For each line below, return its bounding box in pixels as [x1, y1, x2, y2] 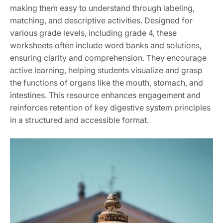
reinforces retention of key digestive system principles [10, 103, 211, 113]
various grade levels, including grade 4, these [10, 28, 177, 38]
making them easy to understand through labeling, [10, 3, 195, 13]
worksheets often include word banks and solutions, [10, 40, 202, 51]
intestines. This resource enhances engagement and [10, 90, 201, 101]
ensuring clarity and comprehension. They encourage [10, 53, 207, 63]
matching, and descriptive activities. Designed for [10, 15, 193, 26]
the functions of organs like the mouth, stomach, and [10, 78, 203, 88]
